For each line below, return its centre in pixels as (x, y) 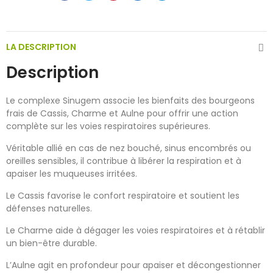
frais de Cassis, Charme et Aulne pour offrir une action (122, 113)
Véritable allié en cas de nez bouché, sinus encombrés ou (129, 148)
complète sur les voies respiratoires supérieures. (108, 126)
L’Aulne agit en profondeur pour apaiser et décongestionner (133, 265)
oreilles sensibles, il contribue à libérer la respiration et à (124, 161)
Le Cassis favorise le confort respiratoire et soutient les (123, 195)
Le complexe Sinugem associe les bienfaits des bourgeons (130, 100)
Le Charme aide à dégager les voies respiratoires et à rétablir (136, 230)
